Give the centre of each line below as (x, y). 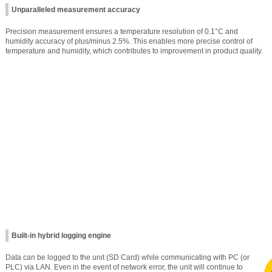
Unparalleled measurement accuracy (76, 9)
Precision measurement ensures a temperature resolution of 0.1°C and (122, 31)
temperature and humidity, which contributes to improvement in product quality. (134, 51)
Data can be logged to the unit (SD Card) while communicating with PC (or (127, 258)
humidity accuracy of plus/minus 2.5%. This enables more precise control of (129, 41)
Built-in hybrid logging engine (61, 236)
